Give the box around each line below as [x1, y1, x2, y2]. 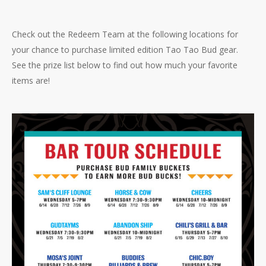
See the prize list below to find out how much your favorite [12, 59, 237, 71]
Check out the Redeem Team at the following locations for [12, 28, 238, 40]
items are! [12, 75, 50, 87]
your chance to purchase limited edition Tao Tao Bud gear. [12, 44, 238, 56]
